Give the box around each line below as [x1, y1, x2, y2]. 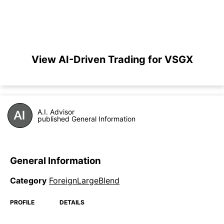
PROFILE [10, 198, 34, 206]
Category [10, 175, 46, 186]
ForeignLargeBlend [49, 175, 119, 186]
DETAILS [59, 198, 84, 206]
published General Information [37, 114, 135, 123]
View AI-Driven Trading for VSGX [31, 53, 193, 65]
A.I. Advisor [37, 107, 74, 116]
